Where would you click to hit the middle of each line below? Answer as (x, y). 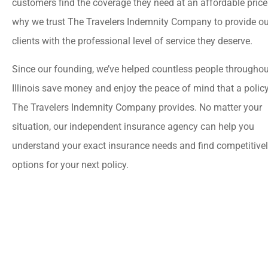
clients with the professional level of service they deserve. (132, 41)
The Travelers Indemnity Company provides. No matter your (137, 107)
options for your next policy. (70, 165)
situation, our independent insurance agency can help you (133, 126)
